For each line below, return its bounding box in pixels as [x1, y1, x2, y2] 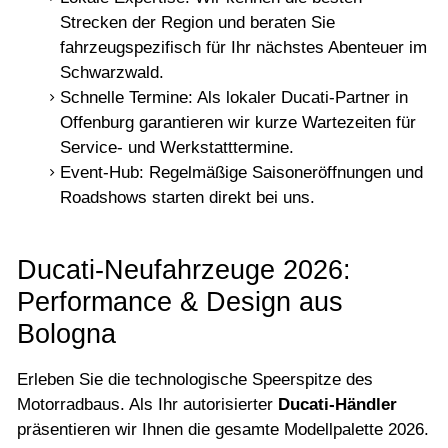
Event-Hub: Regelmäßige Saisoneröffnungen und [59, 163, 423, 183]
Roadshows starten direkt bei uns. [59, 188, 315, 208]
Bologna [17, 318, 116, 350]
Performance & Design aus [17, 286, 343, 318]
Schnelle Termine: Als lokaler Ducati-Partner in [59, 88, 408, 108]
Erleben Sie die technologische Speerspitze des [17, 370, 373, 390]
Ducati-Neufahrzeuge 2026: [17, 254, 351, 286]
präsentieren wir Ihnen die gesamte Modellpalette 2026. [17, 420, 429, 440]
